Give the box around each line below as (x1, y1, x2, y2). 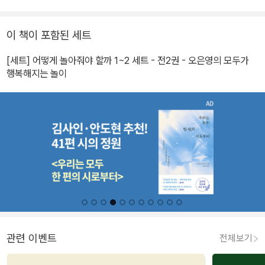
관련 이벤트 (7, 232, 57, 245)
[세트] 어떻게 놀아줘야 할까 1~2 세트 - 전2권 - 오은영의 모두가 (7, 54, 248, 67)
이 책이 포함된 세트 (7, 28, 91, 43)
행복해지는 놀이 (7, 67, 67, 80)
